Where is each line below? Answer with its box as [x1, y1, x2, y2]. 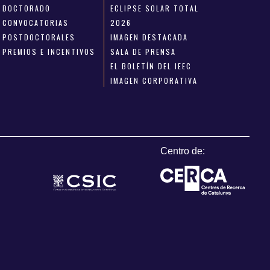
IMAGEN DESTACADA [110, 32, 188, 42]
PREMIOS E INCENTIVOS [2, 46, 96, 57]
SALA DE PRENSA [110, 46, 176, 57]
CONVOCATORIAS [2, 17, 69, 28]
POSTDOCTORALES [2, 32, 76, 42]
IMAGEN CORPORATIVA [110, 75, 198, 86]
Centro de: [160, 145, 206, 156]
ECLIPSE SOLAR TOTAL [110, 3, 199, 13]
